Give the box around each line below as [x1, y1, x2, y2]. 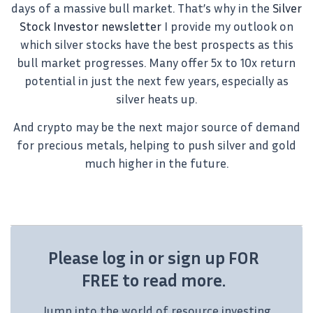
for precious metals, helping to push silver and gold [17, 138, 296, 153]
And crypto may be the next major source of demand [13, 119, 300, 135]
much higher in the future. [85, 156, 228, 171]
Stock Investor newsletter [20, 18, 164, 34]
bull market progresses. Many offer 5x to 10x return [17, 54, 296, 70]
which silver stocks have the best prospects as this [20, 36, 293, 52]
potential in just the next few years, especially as [24, 73, 289, 88]
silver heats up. [116, 91, 197, 106]
